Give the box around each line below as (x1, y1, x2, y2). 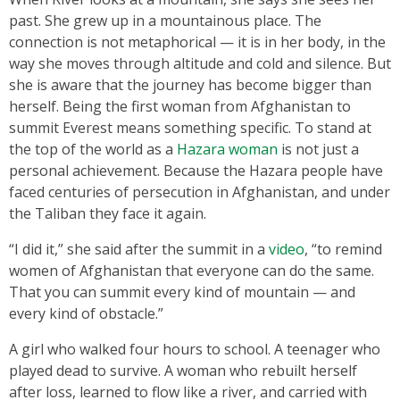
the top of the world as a (9, 138, 177, 159)
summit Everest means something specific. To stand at (9, 117, 371, 137)
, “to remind (304, 238, 382, 259)
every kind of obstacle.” (9, 303, 163, 323)
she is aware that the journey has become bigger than (9, 74, 371, 95)
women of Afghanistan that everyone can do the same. (9, 260, 374, 280)
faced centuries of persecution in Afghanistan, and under (9, 181, 390, 202)
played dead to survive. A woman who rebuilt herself (9, 360, 357, 380)
